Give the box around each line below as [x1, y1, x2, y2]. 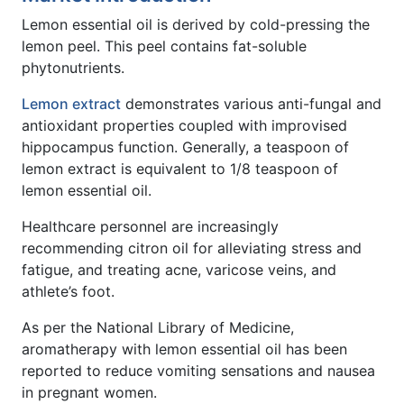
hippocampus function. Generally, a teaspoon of [22, 137, 349, 156]
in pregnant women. [22, 382, 157, 401]
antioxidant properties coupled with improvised [22, 115, 347, 134]
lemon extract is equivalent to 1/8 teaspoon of [22, 159, 338, 178]
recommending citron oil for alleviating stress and [22, 238, 362, 257]
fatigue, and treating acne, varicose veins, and [22, 260, 336, 279]
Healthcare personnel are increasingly [22, 216, 279, 235]
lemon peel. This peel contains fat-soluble [22, 36, 307, 55]
